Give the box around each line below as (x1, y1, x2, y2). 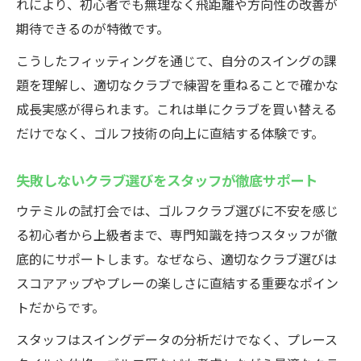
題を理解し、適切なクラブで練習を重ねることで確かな (16, 75, 338, 94)
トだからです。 (16, 297, 105, 317)
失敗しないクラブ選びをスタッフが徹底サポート (16, 169, 317, 190)
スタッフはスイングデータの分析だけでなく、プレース (16, 330, 338, 349)
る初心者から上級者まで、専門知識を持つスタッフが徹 (16, 225, 338, 244)
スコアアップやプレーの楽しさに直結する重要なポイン (16, 273, 338, 293)
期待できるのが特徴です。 (16, 19, 169, 38)
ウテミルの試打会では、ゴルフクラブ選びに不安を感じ (16, 201, 338, 220)
